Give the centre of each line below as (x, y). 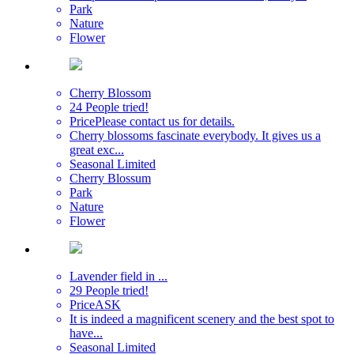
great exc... (97, 149)
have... (86, 333)
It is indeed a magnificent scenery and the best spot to (202, 318)
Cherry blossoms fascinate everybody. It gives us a (195, 135)
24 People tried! (109, 107)
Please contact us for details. (165, 121)
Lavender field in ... (119, 276)
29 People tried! (109, 290)
